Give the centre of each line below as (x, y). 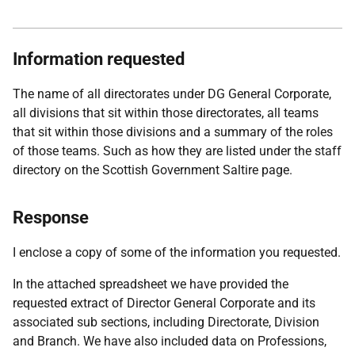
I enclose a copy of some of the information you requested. (177, 252)
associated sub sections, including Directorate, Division (166, 322)
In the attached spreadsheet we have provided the (151, 284)
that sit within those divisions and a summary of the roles (173, 132)
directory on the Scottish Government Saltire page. (153, 170)
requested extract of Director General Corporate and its (164, 303)
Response (51, 218)
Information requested (99, 59)
